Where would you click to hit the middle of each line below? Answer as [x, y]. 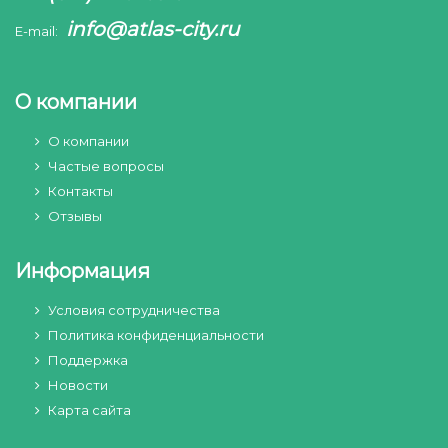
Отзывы [75, 216]
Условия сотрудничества [134, 310]
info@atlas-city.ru [152, 29]
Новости [78, 385]
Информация [82, 271]
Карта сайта [89, 410]
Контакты [80, 191]
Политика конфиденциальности [156, 335]
